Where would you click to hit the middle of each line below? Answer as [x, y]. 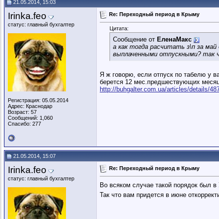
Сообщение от [135, 40]
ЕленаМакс [174, 40]
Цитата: [119, 29]
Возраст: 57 [22, 112]
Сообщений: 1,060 [30, 118]
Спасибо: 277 [24, 124]
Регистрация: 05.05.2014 [38, 100]
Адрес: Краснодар [30, 106]
